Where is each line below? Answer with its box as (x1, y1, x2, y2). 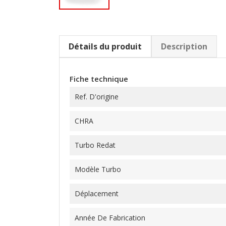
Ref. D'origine (75, 92, 119, 102)
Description (161, 41, 207, 52)
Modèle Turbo (75, 164, 121, 175)
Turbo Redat (75, 140, 116, 150)
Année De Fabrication (75, 213, 145, 223)
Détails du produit (69, 41, 142, 52)
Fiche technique (70, 74, 128, 84)
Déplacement (75, 189, 119, 199)
